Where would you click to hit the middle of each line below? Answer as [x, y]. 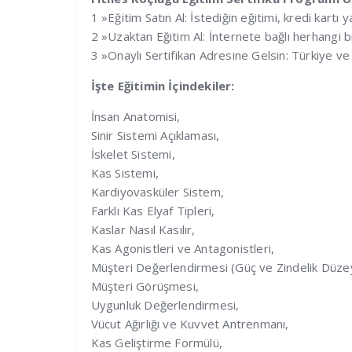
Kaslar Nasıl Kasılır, [143, 230]
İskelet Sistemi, [133, 154]
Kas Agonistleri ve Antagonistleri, [183, 249]
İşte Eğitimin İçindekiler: [163, 86]
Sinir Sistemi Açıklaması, [155, 136]
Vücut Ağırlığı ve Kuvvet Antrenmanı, [190, 324]
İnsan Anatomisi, [136, 117]
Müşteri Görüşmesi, [145, 286]
